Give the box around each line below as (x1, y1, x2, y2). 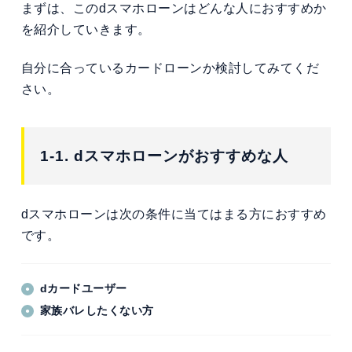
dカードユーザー (39, 281, 127, 295)
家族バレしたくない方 (39, 303, 154, 317)
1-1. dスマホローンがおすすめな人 (39, 147, 288, 164)
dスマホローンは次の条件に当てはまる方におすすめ (20, 207, 327, 222)
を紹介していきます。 (20, 22, 151, 36)
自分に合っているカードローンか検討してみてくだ (20, 60, 320, 75)
